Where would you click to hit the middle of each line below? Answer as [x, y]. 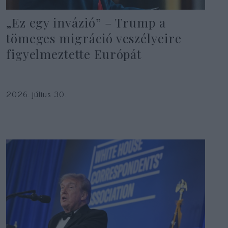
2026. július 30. [36, 93]
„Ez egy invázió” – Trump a [86, 22]
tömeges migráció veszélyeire [94, 38]
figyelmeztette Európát [74, 54]
